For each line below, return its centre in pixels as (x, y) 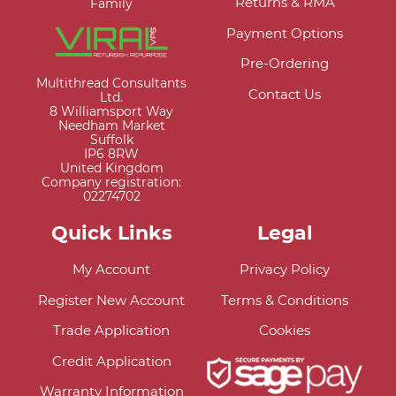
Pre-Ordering (285, 64)
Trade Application (111, 331)
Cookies (285, 331)
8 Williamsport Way (111, 112)
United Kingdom (111, 168)
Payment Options (285, 33)
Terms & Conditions (285, 300)
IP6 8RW (111, 154)
